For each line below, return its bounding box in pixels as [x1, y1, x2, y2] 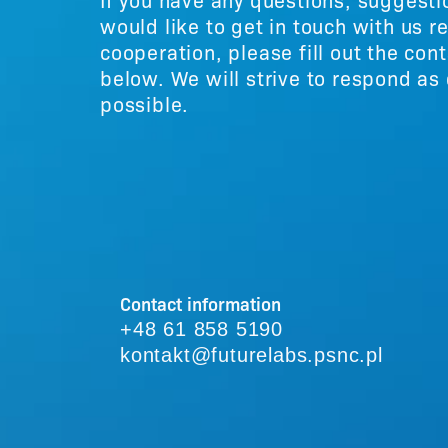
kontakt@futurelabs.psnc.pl [120, 343, 383, 366]
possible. [100, 89, 190, 117]
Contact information [120, 290, 281, 315]
